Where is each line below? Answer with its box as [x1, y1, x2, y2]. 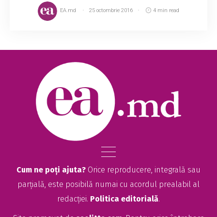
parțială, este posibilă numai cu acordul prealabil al [17, 180, 200, 189]
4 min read [153, 7, 179, 14]
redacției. [57, 194, 90, 204]
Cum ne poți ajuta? [16, 165, 86, 175]
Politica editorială [90, 194, 158, 204]
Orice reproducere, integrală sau [86, 165, 201, 175]
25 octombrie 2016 [89, 7, 133, 14]
